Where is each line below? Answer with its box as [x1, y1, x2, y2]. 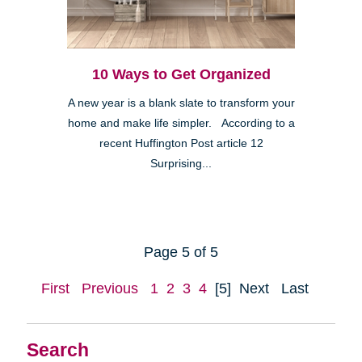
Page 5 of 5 [144, 244, 218, 261]
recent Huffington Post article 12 [99, 137, 263, 150]
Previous [82, 280, 138, 297]
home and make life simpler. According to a [67, 117, 295, 130]
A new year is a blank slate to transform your [67, 97, 295, 110]
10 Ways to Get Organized [91, 66, 271, 83]
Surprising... [150, 158, 212, 170]
